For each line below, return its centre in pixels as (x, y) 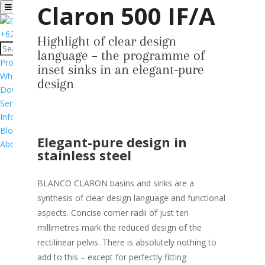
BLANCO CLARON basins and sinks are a (115, 183)
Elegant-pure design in (112, 142)
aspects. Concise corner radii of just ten (113, 213)
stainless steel (84, 155)
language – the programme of (121, 55)
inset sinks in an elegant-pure (120, 69)
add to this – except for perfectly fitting (112, 257)
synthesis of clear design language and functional (131, 198)
